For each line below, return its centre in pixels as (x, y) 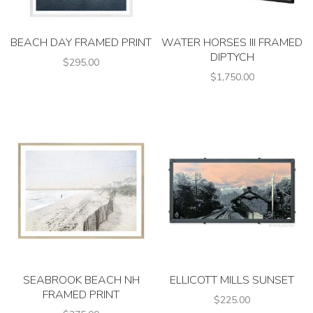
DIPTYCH (232, 57)
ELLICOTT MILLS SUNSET (232, 280)
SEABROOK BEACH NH (81, 280)
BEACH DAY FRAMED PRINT (81, 43)
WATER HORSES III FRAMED (232, 43)
